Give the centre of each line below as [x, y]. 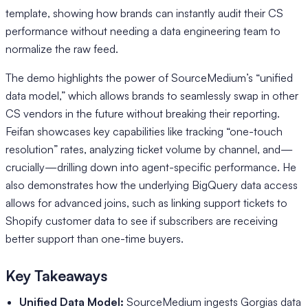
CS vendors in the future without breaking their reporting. [143, 113]
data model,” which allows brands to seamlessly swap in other [152, 95]
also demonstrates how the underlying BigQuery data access [152, 185]
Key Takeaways [56, 275]
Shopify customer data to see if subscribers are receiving [142, 220]
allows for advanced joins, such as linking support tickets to [146, 202]
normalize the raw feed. [62, 48]
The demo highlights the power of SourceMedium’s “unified [149, 77]
